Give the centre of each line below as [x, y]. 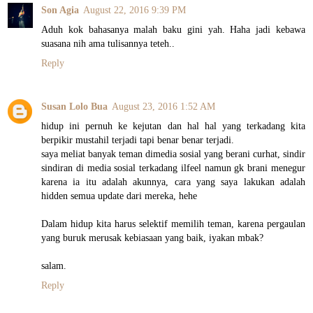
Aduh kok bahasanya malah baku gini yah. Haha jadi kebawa [173, 30]
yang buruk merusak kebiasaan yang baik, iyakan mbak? [152, 238]
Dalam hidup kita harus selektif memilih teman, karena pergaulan [173, 224]
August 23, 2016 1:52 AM [163, 107]
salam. [54, 266]
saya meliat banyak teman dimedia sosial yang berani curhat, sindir [173, 154]
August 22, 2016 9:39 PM [134, 10]
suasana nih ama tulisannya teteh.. [108, 44]
